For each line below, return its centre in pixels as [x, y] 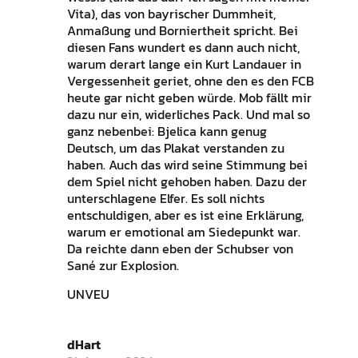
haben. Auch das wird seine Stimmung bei [187, 165]
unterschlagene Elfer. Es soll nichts [165, 199]
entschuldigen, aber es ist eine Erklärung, [185, 215]
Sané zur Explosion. [123, 266]
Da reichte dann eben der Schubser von [180, 249]
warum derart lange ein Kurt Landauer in [184, 64]
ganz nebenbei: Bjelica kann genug [167, 131]
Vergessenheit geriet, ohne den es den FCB [190, 81]
